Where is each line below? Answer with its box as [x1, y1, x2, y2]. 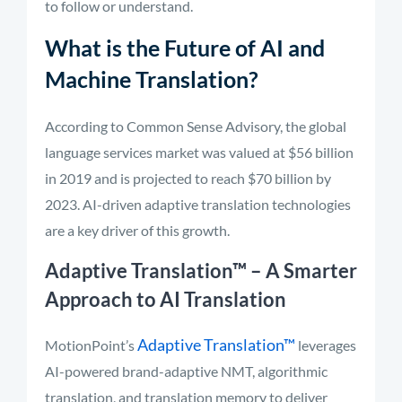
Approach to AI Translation [45, 287, 286, 311]
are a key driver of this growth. [45, 222, 230, 239]
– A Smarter [247, 258, 357, 283]
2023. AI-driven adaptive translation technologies [45, 196, 351, 213]
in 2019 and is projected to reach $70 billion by [45, 170, 331, 187]
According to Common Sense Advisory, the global [45, 118, 346, 135]
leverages [295, 336, 356, 354]
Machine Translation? [45, 66, 258, 92]
